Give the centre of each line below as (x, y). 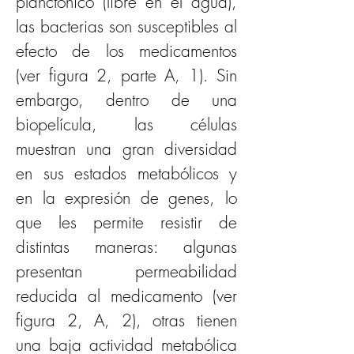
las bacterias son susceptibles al (126, 26)
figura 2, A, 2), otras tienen (126, 320)
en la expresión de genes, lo (126, 198)
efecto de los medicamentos (126, 51)
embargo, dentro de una (126, 100)
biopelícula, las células (126, 124)
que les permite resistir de (126, 222)
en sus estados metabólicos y (126, 173)
